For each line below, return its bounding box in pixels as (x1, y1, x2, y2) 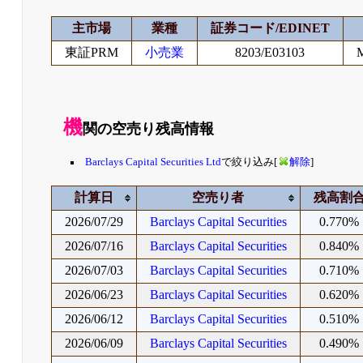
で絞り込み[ (221, 156, 278, 169)
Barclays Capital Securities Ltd (85, 156, 222, 169)
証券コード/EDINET (210, 21, 330, 35)
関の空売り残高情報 (82, 121, 214, 137)
